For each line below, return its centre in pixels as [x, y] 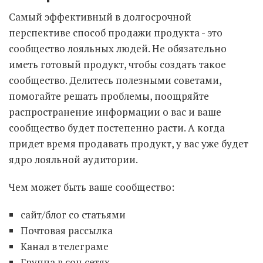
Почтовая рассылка [67, 230]
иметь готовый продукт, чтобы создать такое [117, 64]
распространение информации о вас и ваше [115, 112]
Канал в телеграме [65, 246]
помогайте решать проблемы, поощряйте [109, 96]
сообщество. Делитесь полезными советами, [115, 80]
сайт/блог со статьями [73, 215]
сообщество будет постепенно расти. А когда [117, 128]
